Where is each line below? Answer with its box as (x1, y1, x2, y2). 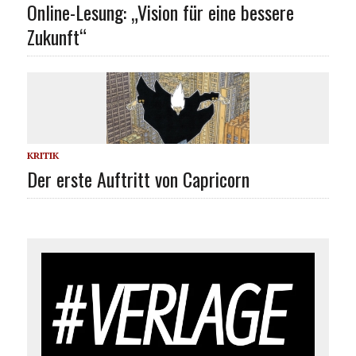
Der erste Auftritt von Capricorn (26, 164, 250, 193)
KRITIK (26, 149, 59, 161)
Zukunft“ (26, 21, 87, 51)
